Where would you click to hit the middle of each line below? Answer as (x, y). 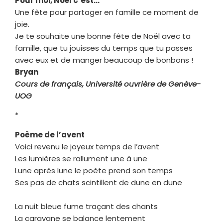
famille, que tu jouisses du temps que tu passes (104, 48)
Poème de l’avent (50, 134)
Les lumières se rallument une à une (81, 158)
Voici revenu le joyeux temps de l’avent (87, 146)
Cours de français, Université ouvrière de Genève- (108, 84)
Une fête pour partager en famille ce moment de (107, 12)
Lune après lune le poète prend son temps (94, 170)
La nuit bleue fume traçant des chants (86, 206)
